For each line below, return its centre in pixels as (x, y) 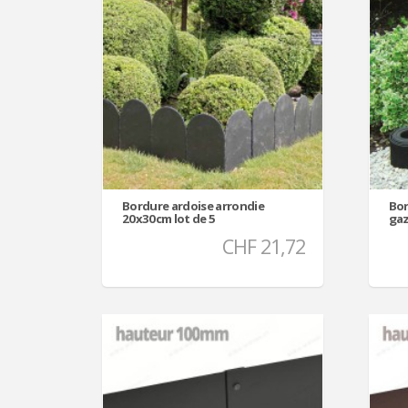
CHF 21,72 (264, 247)
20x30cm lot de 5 (169, 218)
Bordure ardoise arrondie (194, 205)
